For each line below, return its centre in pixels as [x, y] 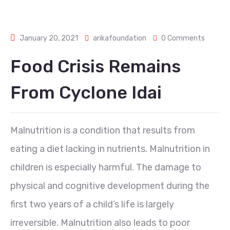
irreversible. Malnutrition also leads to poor [100, 223]
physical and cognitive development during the [110, 186]
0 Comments [183, 38]
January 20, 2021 [49, 38]
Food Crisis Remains [95, 66]
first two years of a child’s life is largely [92, 204]
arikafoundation [120, 38]
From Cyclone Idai [86, 93]
